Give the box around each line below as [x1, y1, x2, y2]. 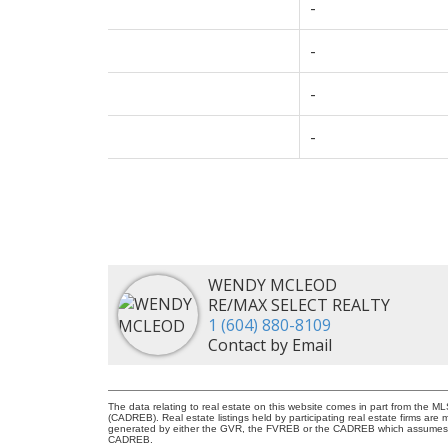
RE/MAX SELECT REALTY [207, 293, 390, 316]
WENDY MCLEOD [207, 273, 337, 296]
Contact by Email [207, 333, 332, 356]
